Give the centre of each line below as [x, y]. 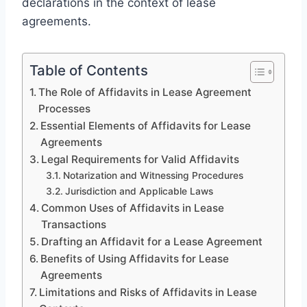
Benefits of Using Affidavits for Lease [135, 258]
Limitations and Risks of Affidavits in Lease [148, 292]
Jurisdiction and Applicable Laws [139, 191]
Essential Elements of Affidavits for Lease [146, 125]
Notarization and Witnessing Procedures [153, 175]
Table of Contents [89, 70]
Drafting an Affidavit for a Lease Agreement [152, 241]
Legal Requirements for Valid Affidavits [140, 159]
